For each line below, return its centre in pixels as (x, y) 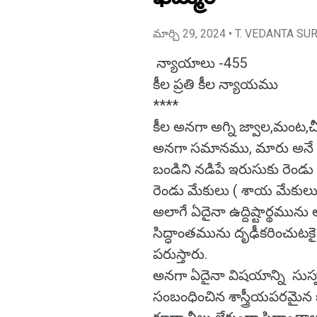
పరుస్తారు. (180, 254)
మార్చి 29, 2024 (191, 34)
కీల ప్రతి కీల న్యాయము (215, 84)
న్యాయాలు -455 (200, 63)
